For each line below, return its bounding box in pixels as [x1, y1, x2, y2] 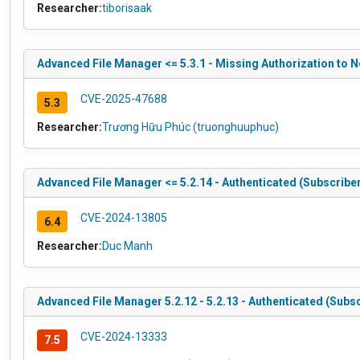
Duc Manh [102, 239, 153, 253]
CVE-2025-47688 [80, 92, 167, 106]
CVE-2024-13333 [80, 330, 167, 344]
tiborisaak [102, 2, 152, 15]
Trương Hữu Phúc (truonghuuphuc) [102, 121, 279, 134]
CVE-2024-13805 [80, 211, 167, 225]
